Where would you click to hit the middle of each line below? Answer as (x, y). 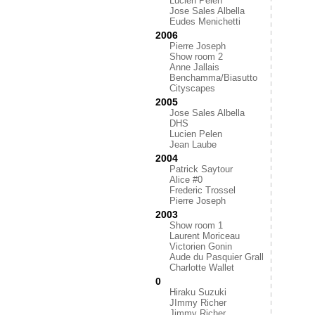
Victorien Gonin (201, 246)
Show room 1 (196, 225)
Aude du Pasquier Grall (217, 257)
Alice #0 (186, 180)
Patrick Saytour (201, 169)
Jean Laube (193, 144)
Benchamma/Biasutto (213, 78)
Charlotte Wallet (202, 268)
